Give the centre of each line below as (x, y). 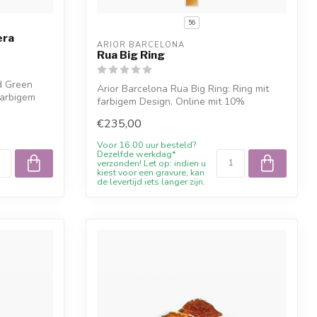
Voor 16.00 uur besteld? (146, 145)
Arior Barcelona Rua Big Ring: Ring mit (183, 88)
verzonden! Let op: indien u (151, 163)
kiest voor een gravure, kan (151, 173)
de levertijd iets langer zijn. (151, 182)
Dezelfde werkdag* (137, 154)
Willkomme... (125, 114)
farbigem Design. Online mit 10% (171, 101)
